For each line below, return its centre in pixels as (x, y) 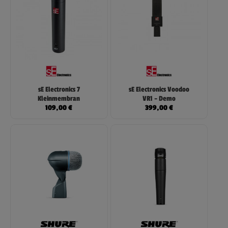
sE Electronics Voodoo (159, 89)
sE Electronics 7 (59, 89)
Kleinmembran (59, 98)
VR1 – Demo (159, 98)
